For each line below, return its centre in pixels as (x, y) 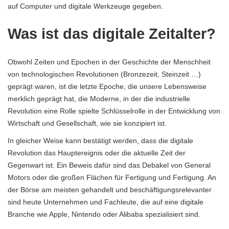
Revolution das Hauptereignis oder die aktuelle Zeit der (97, 153)
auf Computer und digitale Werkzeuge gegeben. (85, 6)
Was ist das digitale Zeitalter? (112, 33)
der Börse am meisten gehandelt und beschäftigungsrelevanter (110, 189)
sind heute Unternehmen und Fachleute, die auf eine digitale (106, 202)
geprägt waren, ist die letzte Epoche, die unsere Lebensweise (107, 86)
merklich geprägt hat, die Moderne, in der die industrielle (99, 98)
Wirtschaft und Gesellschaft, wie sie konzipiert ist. (87, 123)
